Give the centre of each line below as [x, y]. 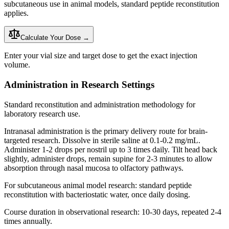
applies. [16, 13]
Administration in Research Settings [79, 84]
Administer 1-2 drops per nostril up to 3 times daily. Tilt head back [111, 149]
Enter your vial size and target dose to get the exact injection [101, 56]
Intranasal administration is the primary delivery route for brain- [106, 131]
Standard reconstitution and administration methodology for [100, 104]
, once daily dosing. [159, 194]
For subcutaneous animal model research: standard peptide [98, 185]
